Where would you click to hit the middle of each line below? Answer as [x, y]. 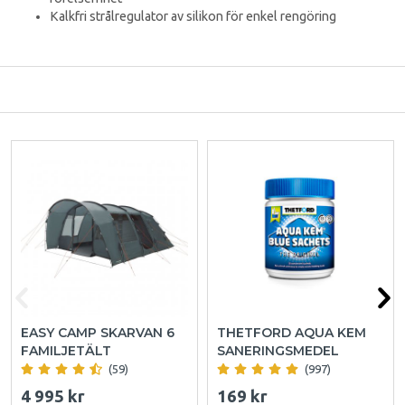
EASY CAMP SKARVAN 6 [98, 332]
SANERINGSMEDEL [278, 350]
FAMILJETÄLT [66, 350]
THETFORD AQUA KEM [292, 332]
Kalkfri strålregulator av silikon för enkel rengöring [193, 17]
